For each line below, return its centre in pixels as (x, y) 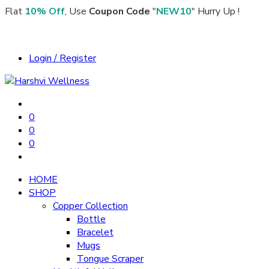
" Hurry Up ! (216, 11)
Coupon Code (119, 11)
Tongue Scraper (110, 259)
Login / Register (62, 58)
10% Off (45, 11)
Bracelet (95, 232)
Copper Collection (90, 206)
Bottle (91, 219)
